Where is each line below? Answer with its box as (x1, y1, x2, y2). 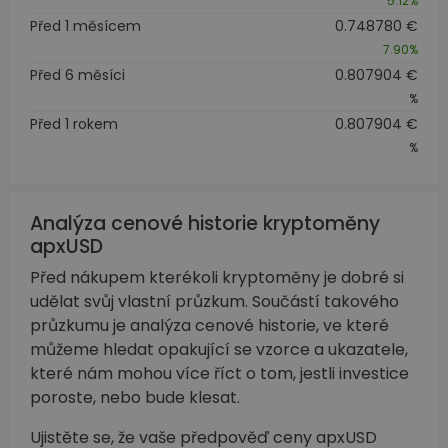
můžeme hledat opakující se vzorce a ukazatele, (30, 337, 408, 361)
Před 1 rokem (30, 113, 118, 134)
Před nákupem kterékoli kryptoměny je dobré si (30, 265, 404, 289)
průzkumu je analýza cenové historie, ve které (30, 313, 389, 337)
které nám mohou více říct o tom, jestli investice (30, 361, 409, 385)
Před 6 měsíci (30, 64, 125, 85)
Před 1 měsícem (30, 15, 141, 36)
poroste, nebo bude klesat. (30, 385, 240, 409)
